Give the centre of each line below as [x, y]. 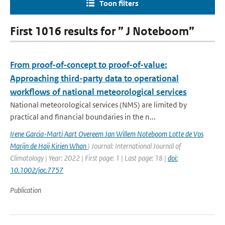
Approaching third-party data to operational [94, 78]
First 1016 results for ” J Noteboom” [102, 31]
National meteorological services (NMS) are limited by [98, 105]
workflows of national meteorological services [98, 92]
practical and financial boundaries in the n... [83, 117]
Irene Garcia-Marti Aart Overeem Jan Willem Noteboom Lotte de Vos [107, 134]
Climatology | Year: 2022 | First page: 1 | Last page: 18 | [89, 158]
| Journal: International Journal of [134, 146]
